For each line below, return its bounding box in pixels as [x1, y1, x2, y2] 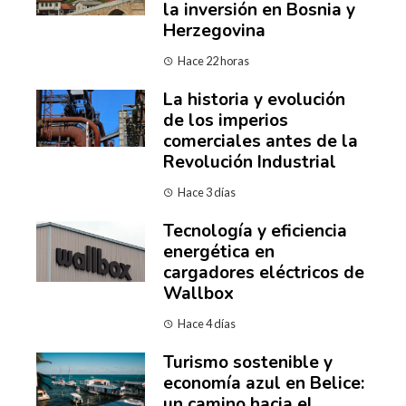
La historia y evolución [163, 87, 345, 111]
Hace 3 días [178, 184, 236, 199]
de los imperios [163, 108, 288, 132]
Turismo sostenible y [163, 350, 333, 374]
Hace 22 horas [178, 53, 249, 68]
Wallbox [163, 281, 234, 305]
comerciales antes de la [163, 129, 358, 153]
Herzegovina [163, 18, 266, 43]
